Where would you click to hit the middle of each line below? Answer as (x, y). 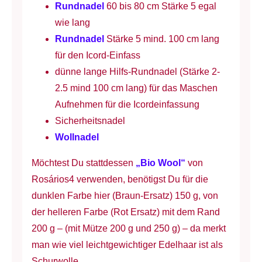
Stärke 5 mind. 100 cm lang (163, 39)
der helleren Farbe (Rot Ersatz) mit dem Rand (125, 212)
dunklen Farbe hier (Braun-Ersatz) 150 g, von (125, 196)
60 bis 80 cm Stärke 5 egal (160, 6)
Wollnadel (77, 137)
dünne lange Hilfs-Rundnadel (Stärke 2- (137, 72)
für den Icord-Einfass (97, 56)
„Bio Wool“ (160, 163)
